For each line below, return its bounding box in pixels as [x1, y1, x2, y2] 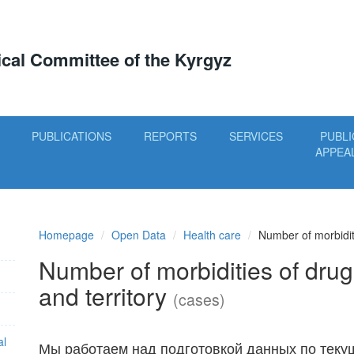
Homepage [39, 227, 94, 243]
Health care [183, 227, 241, 243]
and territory [39, 279, 173, 313]
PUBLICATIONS [31, 128, 111, 144]
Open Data [111, 227, 166, 243]
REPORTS [143, 128, 197, 144]
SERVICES [228, 128, 283, 144]
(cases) [173, 288, 225, 311]
